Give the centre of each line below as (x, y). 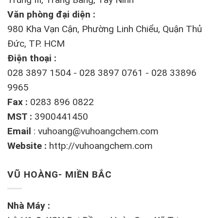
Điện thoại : (32, 58)
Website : (28, 145)
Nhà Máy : (29, 206)
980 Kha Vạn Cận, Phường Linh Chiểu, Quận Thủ (105, 29)
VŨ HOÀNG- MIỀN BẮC (60, 174)
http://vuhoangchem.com (101, 145)
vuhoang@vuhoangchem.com (98, 131)
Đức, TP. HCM (36, 43)
